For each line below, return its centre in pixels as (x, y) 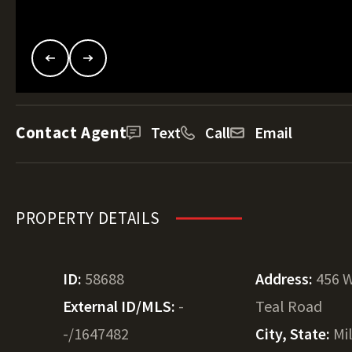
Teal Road (289, 306)
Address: (286, 279)
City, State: (295, 334)
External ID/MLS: (121, 306)
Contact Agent (71, 132)
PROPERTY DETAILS (88, 218)
